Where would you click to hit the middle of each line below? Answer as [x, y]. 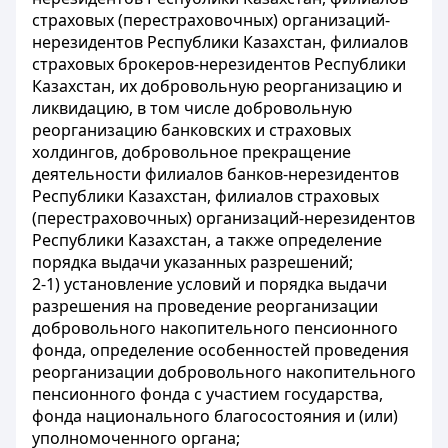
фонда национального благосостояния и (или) [215, 416]
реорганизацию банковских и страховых [191, 130]
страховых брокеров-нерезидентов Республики [219, 64]
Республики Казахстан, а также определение [207, 240]
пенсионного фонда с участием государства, [207, 394]
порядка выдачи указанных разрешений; [192, 262]
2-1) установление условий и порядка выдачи [209, 284]
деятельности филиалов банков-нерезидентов [215, 174]
